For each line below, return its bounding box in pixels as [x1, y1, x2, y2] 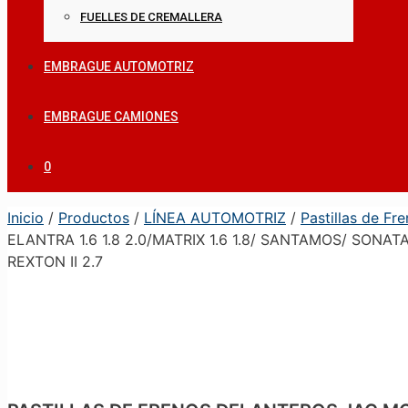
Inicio [7, 209, 44, 227]
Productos [58, 209, 129, 227]
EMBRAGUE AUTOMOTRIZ [44, 59, 194, 74]
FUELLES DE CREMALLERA [80, 10, 222, 24]
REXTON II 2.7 [7, 252, 103, 270]
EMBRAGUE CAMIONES [44, 109, 178, 124]
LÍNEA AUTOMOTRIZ [144, 209, 286, 227]
